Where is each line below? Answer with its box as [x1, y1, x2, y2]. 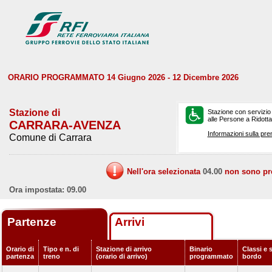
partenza [6, 253, 34, 260]
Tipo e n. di [43, 245, 79, 253]
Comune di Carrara [9, 132, 92, 143]
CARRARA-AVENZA [9, 118, 121, 132]
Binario [189, 245, 212, 253]
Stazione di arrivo [96, 245, 152, 253]
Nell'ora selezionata [127, 167, 203, 176]
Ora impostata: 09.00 [9, 185, 86, 194]
